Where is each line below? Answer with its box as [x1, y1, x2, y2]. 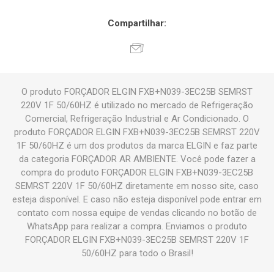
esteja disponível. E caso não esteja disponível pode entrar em [12, 194, 262, 206]
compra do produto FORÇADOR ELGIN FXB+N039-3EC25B [21, 167, 253, 179]
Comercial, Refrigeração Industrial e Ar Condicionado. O [25, 113, 249, 125]
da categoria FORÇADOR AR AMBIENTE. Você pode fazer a [18, 154, 256, 165]
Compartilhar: [108, 18, 166, 29]
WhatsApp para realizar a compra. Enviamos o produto [27, 221, 247, 232]
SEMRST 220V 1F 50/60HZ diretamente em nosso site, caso [15, 180, 259, 192]
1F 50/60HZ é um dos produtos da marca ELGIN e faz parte [17, 140, 257, 152]
